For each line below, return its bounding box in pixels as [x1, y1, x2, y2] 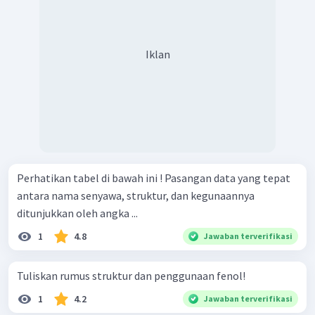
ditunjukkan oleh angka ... [17, 206, 138, 221]
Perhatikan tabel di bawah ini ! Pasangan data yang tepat [17, 171, 165, 186]
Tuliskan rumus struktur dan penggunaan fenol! [17, 269, 245, 283]
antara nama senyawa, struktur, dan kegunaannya [17, 188, 255, 203]
